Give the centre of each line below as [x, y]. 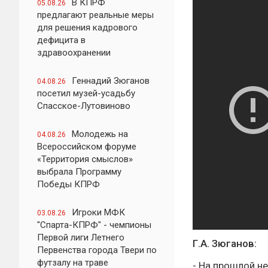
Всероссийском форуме [87, 147]
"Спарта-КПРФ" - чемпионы [94, 225]
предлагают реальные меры [95, 15]
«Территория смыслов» [85, 159]
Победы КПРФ [68, 184]
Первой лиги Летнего [81, 237]
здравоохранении [74, 53]
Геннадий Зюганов [111, 81]
